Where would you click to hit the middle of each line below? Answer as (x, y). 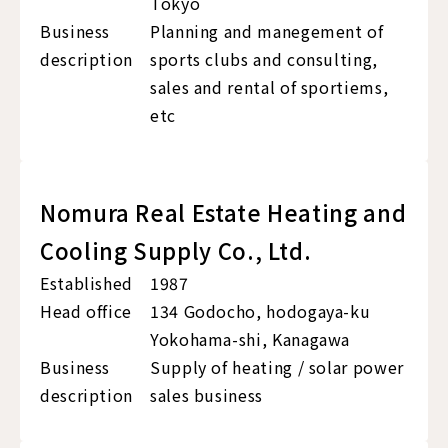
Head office (86, 311)
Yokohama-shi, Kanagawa (250, 339)
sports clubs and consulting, (264, 59)
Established (87, 283)
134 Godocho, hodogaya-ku (260, 311)
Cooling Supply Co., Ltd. (176, 250)
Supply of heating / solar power (277, 367)
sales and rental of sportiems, (269, 87)
